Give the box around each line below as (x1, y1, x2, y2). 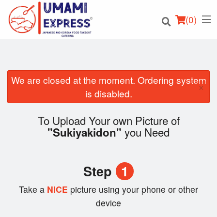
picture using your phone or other (70, 183, 198, 196)
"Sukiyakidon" (47, 124, 122, 140)
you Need (122, 124, 170, 140)
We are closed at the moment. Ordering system (11, 73, 206, 86)
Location (7, 108, 36, 118)
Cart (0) (33, 181, 54, 190)
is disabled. (85, 87, 132, 100)
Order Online (7, 85, 49, 94)
